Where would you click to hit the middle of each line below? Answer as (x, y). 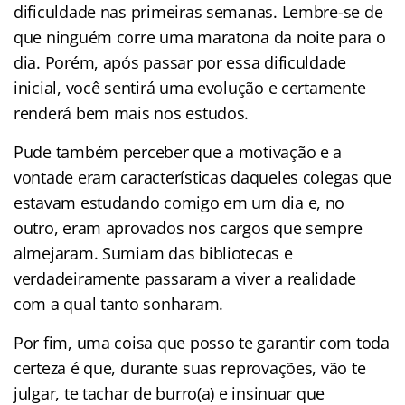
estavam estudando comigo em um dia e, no (179, 202)
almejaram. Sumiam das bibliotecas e (153, 253)
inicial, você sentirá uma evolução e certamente (190, 87)
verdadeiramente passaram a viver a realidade (185, 278)
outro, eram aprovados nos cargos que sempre (188, 227)
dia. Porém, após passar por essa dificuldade (180, 62)
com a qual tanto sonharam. (118, 303)
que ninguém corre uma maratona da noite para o (200, 37)
